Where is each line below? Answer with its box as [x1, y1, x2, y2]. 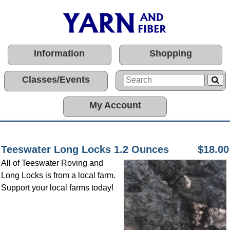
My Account [89, 100, 141, 110]
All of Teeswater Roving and [1, 159, 103, 167]
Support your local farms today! [1, 183, 113, 192]
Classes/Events [22, 74, 90, 85]
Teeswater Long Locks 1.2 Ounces [1, 144, 169, 155]
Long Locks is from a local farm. [1, 171, 116, 180]
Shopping [149, 48, 192, 59]
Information [34, 48, 85, 59]
